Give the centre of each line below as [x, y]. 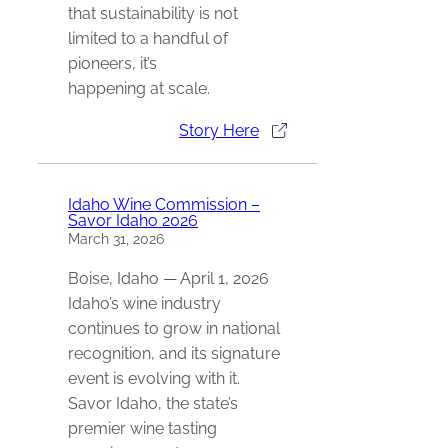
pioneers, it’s [112, 64]
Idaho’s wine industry [144, 304]
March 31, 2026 [116, 239]
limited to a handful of [148, 39]
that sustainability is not [153, 14]
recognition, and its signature [174, 354]
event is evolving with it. [154, 379]
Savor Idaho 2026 [133, 221]
